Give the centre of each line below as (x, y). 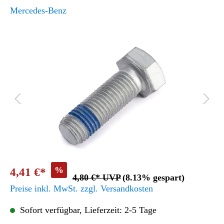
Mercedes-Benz (38, 10)
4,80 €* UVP (97, 177)
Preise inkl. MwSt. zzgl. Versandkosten (81, 188)
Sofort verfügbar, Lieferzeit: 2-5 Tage (87, 210)
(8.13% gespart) (153, 177)
